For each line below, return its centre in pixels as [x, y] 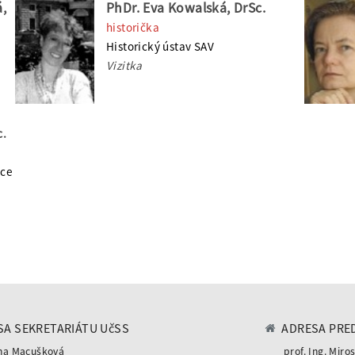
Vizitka [124, 65]
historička [132, 27]
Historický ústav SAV [160, 46]
